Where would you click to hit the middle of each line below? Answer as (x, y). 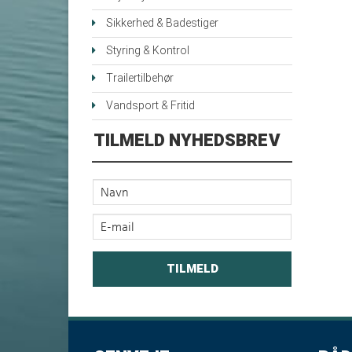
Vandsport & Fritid (150, 106)
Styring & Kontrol (148, 51)
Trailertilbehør (140, 79)
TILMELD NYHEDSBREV (187, 141)
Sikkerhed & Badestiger (162, 24)
